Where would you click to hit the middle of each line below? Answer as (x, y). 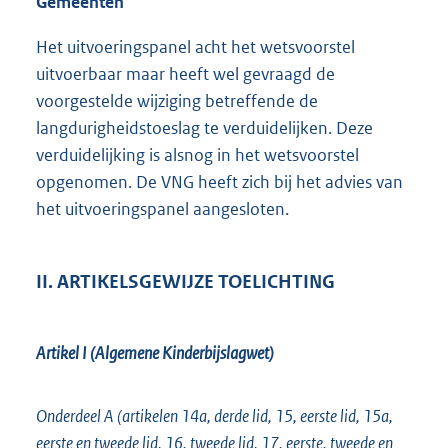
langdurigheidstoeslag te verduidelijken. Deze (204, 128)
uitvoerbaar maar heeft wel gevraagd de (185, 74)
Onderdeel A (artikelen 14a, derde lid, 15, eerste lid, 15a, (214, 416)
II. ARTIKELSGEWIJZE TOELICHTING (185, 281)
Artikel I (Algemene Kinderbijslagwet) (155, 353)
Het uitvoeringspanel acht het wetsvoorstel (195, 47)
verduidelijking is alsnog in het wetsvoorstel (197, 155)
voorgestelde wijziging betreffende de (177, 101)
